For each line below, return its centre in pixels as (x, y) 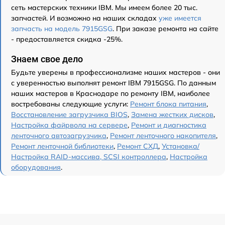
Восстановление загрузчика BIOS (69, 114)
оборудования (36, 167)
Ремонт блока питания (168, 104)
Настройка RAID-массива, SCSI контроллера (89, 156)
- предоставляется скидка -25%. (67, 39)
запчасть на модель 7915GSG (62, 28)
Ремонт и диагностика (169, 125)
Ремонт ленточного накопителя (163, 135)
